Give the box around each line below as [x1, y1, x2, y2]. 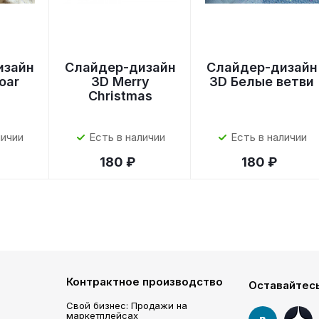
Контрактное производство [66, 275, 223, 288]
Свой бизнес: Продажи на [66, 300, 187, 311]
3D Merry [90, 74, 150, 89]
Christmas [88, 88, 152, 103]
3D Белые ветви [209, 74, 315, 89]
